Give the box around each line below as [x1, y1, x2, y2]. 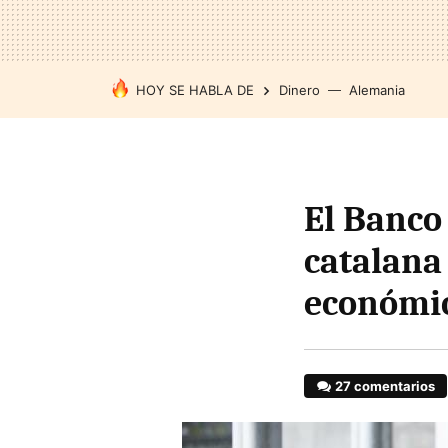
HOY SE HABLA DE [136, 82, 254, 98]
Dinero [279, 82, 320, 98]
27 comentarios [335, 378, 436, 394]
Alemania [349, 82, 405, 98]
